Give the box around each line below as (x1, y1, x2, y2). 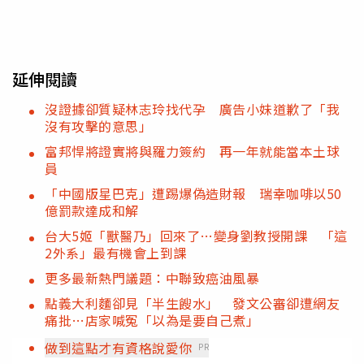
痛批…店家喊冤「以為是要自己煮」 (45, 310, 259, 330)
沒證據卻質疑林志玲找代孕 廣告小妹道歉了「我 (45, 98, 340, 119)
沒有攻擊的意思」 (45, 115, 152, 136)
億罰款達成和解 (45, 200, 139, 220)
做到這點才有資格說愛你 (45, 337, 193, 357)
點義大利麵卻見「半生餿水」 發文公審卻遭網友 (45, 292, 340, 313)
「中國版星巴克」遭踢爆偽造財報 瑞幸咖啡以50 (45, 183, 342, 203)
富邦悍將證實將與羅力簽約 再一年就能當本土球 (45, 141, 340, 161)
